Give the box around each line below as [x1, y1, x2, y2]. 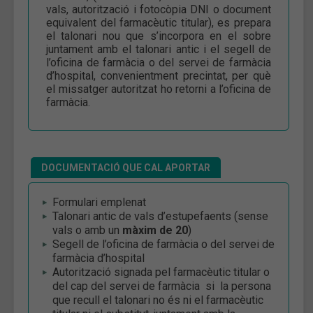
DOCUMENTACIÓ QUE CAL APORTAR [41, 161, 210, 173]
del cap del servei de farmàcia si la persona [52, 279, 271, 293]
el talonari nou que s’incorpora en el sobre [46, 29, 271, 43]
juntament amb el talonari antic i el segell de [46, 42, 271, 56]
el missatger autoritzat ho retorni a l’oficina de [46, 82, 271, 96]
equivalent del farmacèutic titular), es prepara [46, 15, 271, 29]
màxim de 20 [122, 223, 188, 237]
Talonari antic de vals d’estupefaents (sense [52, 209, 268, 223]
